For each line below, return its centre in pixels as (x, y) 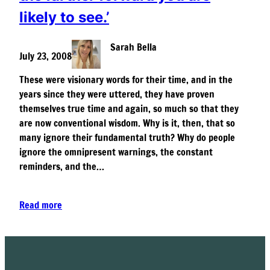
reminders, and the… (62, 167)
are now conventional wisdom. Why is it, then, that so (127, 123)
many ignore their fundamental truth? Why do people (127, 138)
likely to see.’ (64, 17)
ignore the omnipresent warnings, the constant (116, 152)
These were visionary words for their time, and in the (126, 80)
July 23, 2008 (46, 56)
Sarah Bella (133, 47)
